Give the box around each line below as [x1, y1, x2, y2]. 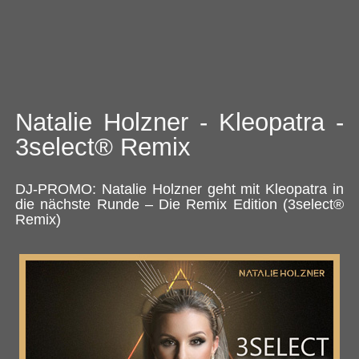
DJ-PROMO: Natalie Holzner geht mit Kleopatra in [15, 181, 344, 197]
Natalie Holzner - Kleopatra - [15, 108, 344, 136]
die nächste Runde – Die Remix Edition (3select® [15, 196, 344, 212]
